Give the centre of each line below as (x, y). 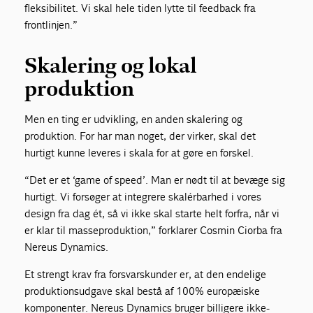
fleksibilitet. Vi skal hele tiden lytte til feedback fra (140, 8)
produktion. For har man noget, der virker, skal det (140, 136)
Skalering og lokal (111, 66)
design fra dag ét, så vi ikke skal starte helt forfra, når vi (152, 214)
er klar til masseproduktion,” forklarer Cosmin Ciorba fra (154, 231)
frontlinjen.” (51, 25)
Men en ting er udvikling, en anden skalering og (134, 119)
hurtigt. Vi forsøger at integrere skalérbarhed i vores (143, 197)
